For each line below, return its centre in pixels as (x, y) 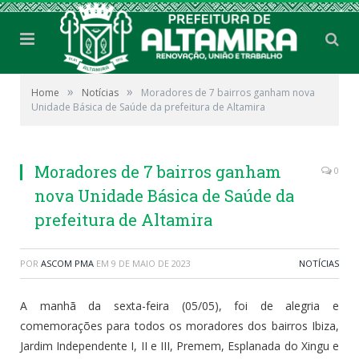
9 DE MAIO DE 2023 (151, 264)
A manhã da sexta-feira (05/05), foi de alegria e (179, 306)
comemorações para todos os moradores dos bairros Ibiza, (179, 326)
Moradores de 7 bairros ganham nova (228, 93)
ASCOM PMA (67, 264)
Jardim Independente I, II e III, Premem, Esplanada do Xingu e (179, 346)
